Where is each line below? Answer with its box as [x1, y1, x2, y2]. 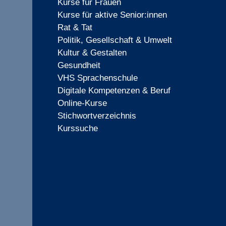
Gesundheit [57, 61, 100, 71]
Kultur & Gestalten [57, 48, 127, 58]
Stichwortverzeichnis [57, 111, 136, 121]
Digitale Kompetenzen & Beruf [57, 86, 171, 96]
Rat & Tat [57, 23, 92, 33]
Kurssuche [57, 124, 98, 134]
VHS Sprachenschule [57, 73, 138, 83]
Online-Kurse [57, 98, 107, 108]
